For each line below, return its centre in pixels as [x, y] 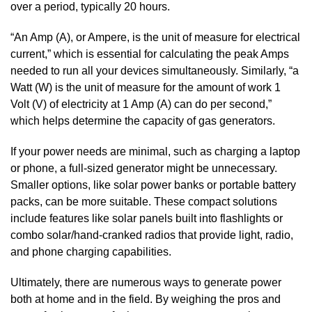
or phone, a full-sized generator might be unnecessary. [144, 168]
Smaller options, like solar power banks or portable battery [153, 185]
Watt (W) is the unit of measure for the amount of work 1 [146, 87]
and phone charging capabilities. [91, 251]
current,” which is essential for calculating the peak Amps [150, 54]
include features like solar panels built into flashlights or [147, 218]
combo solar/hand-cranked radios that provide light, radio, [152, 235]
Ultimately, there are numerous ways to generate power [146, 282]
